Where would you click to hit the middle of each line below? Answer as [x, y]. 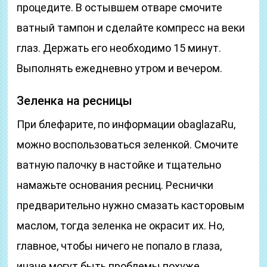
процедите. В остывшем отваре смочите [120, 7]
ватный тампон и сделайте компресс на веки [131, 28]
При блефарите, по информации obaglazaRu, [126, 124]
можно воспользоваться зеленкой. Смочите [128, 145]
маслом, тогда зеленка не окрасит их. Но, [121, 226]
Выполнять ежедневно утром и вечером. [120, 68]
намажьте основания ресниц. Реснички [115, 185]
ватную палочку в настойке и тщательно [119, 165]
